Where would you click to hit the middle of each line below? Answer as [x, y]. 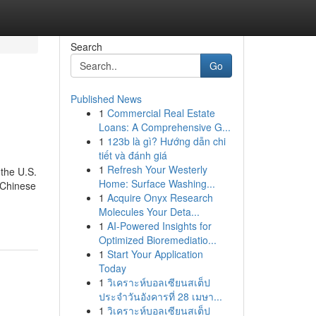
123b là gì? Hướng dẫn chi [166, 141]
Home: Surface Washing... [157, 183]
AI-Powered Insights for [159, 226]
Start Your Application [155, 254]
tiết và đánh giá [133, 155]
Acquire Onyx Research [160, 197]
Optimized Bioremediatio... [157, 240]
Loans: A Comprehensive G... [164, 127]
